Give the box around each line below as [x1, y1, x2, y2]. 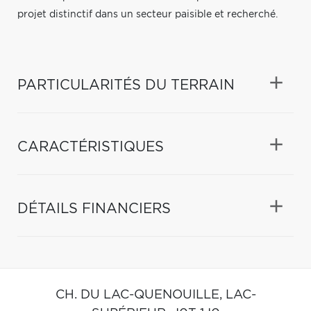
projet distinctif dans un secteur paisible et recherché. [17, 9, 278, 19]
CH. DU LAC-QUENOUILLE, [55, 288, 226, 301]
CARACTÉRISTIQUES [17, 140, 164, 154]
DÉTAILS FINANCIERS [17, 201, 171, 216]
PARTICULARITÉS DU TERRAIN [17, 78, 235, 92]
